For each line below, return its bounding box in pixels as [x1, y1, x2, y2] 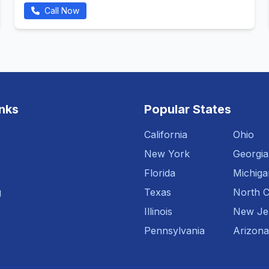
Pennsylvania [144, 225, 205, 237]
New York [144, 148, 190, 160]
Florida [144, 167, 175, 179]
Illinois [144, 205, 172, 217]
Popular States [144, 102, 231, 116]
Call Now [42, 5, 79, 16]
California [144, 128, 187, 141]
